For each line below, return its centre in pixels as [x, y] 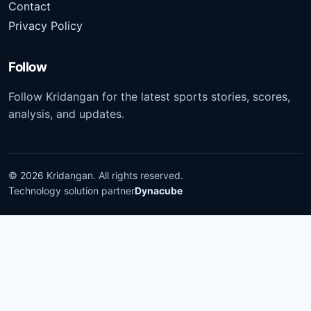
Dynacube [159, 190]
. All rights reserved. [138, 175]
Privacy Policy [45, 25]
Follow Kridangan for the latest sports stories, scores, [149, 96]
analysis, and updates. [66, 114]
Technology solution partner [72, 190]
